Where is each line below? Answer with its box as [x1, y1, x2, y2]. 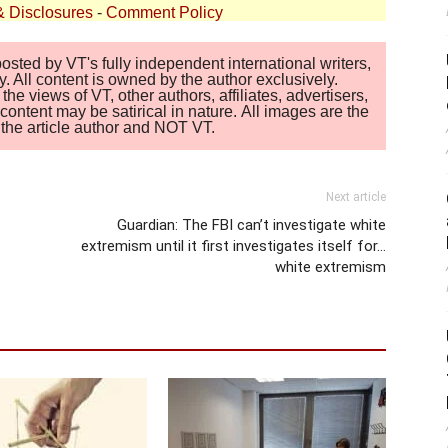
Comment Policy [106, 4, 223, 21]
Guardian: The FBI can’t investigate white [117, 215, 386, 234]
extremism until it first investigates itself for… [81, 236, 386, 255]
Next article [326, 189, 386, 204]
